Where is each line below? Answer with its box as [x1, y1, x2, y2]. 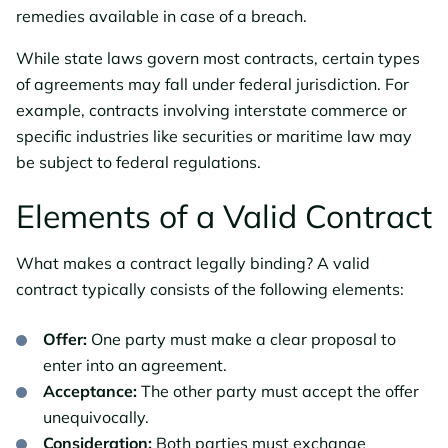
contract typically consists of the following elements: [16, 278, 404, 299]
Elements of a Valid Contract [16, 195, 432, 236]
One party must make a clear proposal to [91, 328, 396, 349]
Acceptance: [43, 380, 141, 401]
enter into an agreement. [43, 354, 227, 375]
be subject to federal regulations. [16, 151, 261, 172]
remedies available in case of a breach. [16, 5, 307, 26]
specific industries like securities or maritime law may [16, 125, 412, 146]
